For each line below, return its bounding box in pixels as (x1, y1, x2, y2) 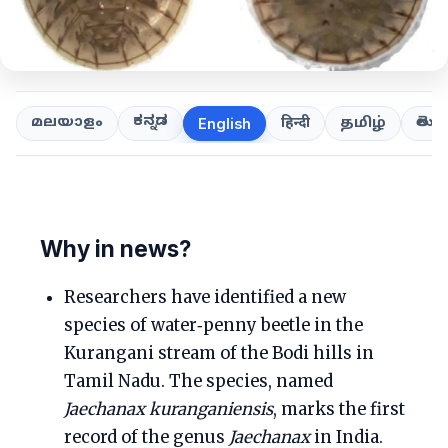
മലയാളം (31, 114, 103, 132)
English (198, 115, 251, 132)
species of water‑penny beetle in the (64, 315, 363, 336)
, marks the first (273, 399, 405, 420)
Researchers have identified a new (64, 287, 346, 308)
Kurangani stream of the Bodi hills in (64, 343, 374, 364)
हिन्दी (281, 114, 310, 133)
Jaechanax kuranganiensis (64, 399, 273, 420)
